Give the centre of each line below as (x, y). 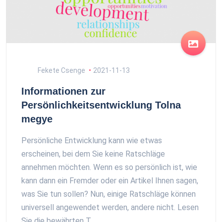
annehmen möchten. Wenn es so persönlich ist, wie (109, 167)
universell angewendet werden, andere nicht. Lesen (110, 207)
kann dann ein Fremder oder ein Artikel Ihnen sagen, (110, 180)
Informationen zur (63, 91)
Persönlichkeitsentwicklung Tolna (101, 105)
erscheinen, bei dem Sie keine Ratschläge (93, 154)
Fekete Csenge (61, 70)
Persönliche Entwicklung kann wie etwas (92, 140)
